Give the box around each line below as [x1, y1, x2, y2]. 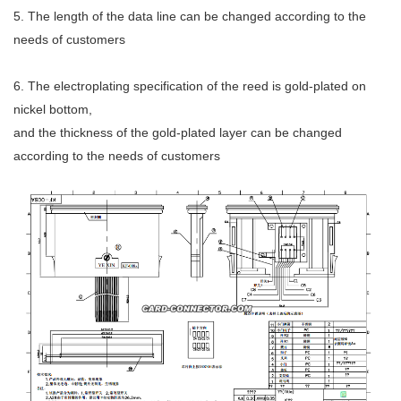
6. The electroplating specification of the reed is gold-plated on [13, 79, 366, 94]
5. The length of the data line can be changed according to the [13, 9, 366, 24]
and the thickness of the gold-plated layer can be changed [13, 125, 342, 141]
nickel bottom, [13, 102, 92, 117]
